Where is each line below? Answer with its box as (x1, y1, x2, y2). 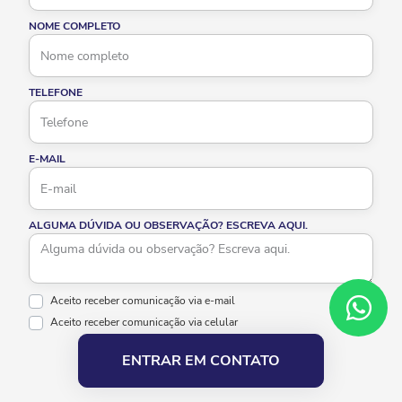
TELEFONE (29, 85, 83, 100)
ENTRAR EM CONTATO (122, 351, 280, 371)
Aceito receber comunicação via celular (50, 315, 238, 330)
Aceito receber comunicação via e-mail (50, 293, 235, 309)
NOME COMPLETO (29, 19, 120, 34)
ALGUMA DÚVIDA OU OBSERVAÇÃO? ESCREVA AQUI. (29, 218, 308, 233)
